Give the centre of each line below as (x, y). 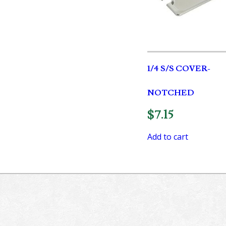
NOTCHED (171, 93)
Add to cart (168, 136)
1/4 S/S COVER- (179, 68)
